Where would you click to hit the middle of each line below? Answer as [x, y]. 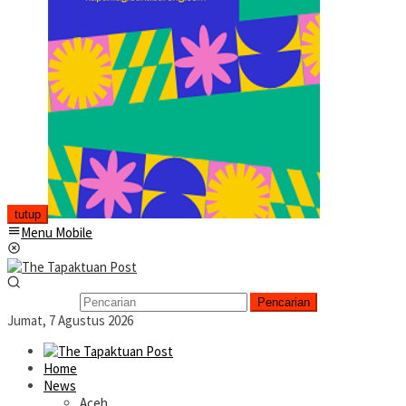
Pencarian [284, 302]
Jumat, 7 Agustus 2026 [70, 320]
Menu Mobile [57, 232]
